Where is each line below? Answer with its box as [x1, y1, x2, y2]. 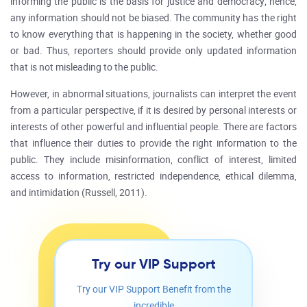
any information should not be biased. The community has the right [10, 12, 297, 24]
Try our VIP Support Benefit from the [76, 284, 231, 295]
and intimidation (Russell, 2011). [10, 187, 147, 199]
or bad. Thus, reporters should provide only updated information [10, 45, 297, 57]
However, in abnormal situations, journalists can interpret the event [10, 88, 297, 100]
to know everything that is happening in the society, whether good [10, 29, 297, 40]
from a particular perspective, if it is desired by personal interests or [10, 105, 297, 116]
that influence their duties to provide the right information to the [10, 138, 297, 149]
